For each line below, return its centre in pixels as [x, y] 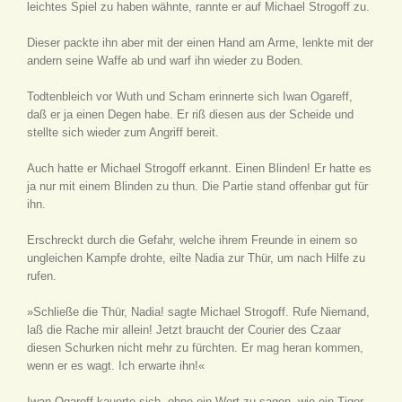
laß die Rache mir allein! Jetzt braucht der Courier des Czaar [184, 330]
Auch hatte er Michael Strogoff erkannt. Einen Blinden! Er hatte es [199, 168]
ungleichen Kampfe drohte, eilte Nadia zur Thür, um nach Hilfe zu [196, 258]
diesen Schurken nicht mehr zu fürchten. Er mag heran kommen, [195, 348]
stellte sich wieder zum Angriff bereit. [123, 132]
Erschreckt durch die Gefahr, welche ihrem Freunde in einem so [192, 240]
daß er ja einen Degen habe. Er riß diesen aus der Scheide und [190, 114]
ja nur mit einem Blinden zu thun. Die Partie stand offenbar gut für [197, 186]
